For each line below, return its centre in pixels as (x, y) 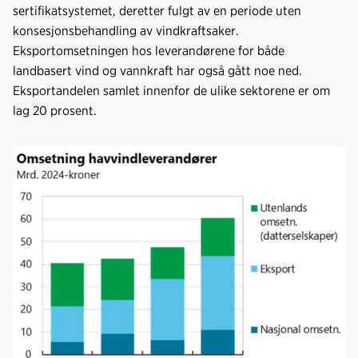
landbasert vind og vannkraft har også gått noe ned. (157, 70)
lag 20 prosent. (55, 110)
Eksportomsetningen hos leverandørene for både (149, 50)
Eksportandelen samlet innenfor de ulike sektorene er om (171, 90)
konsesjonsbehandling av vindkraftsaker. (126, 30)
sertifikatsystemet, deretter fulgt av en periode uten (157, 10)
